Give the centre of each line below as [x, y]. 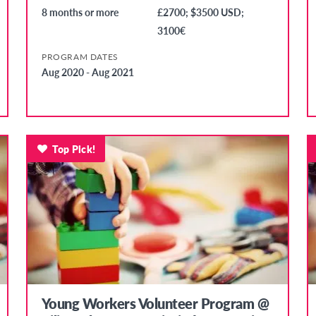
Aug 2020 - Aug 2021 [87, 72]
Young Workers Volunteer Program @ [155, 303]
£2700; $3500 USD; [201, 12]
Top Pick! [74, 149]
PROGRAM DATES [80, 57]
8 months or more [80, 12]
